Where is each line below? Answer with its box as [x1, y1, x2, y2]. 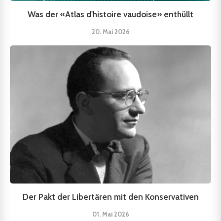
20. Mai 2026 [91, 27, 130, 36]
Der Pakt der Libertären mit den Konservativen [22, 191, 199, 202]
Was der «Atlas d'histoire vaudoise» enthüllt [28, 9, 193, 19]
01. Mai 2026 [92, 210, 129, 218]
